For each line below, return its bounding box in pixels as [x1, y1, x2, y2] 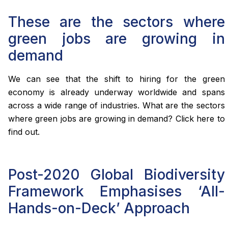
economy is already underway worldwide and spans [8, 87, 225, 98]
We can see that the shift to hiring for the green [8, 74, 225, 84]
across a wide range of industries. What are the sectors [8, 100, 225, 111]
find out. [8, 127, 40, 137]
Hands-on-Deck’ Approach [8, 199, 190, 217]
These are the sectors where [8, 13, 225, 31]
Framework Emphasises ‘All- [8, 182, 225, 200]
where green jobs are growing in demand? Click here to [8, 113, 225, 124]
